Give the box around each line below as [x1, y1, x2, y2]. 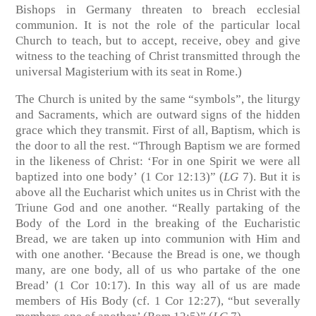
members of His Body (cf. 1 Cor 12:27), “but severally [16, 294, 300, 308]
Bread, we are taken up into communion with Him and [16, 232, 300, 246]
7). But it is [242, 170, 300, 184]
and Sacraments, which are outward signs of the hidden [16, 108, 300, 122]
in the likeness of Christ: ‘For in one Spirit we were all [16, 154, 300, 169]
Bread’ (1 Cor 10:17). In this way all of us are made [16, 279, 300, 293]
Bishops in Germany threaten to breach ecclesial [16, 3, 300, 17]
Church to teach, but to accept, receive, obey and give [16, 34, 300, 48]
